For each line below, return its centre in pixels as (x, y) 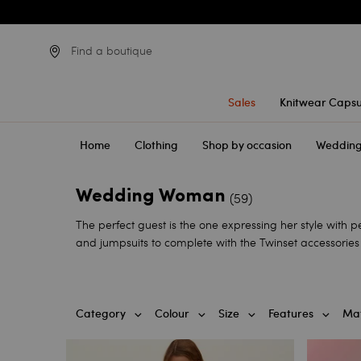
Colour (172, 313)
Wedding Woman (151, 196)
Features (291, 313)
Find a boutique (112, 50)
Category (101, 313)
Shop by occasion (247, 145)
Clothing (157, 145)
